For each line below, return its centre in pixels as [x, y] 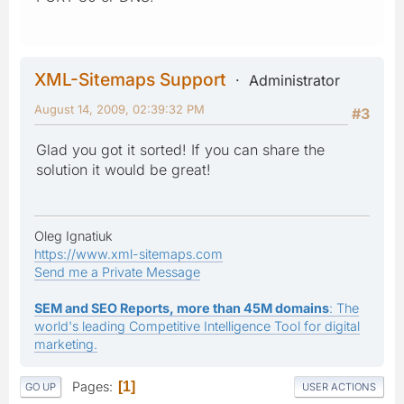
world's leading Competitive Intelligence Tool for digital [197, 326]
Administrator [294, 80]
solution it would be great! [124, 169]
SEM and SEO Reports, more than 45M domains [182, 308]
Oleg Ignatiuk [73, 235]
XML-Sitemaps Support [130, 79]
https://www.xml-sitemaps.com [129, 253]
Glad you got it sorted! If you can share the [180, 149]
